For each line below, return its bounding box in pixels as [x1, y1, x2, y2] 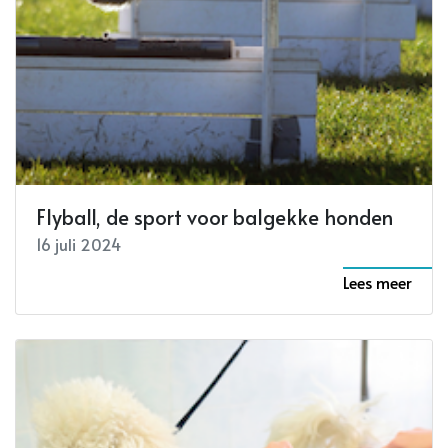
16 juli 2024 [36, 232, 121, 255]
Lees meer [343, 270, 412, 293]
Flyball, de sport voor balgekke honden [36, 202, 393, 231]
